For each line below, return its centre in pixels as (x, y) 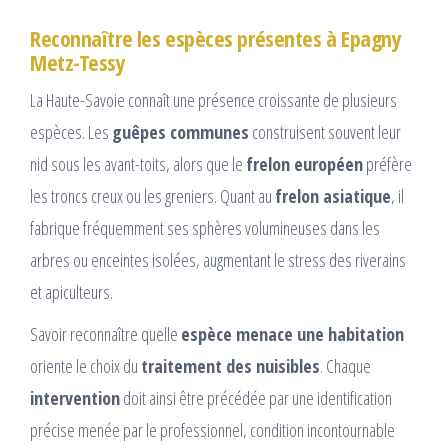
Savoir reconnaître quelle (105, 334)
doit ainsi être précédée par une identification (256, 398)
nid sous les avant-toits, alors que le (138, 164)
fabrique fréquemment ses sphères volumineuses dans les (205, 228)
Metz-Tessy (78, 62)
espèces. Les (71, 132)
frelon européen (304, 164)
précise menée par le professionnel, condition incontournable (212, 430)
